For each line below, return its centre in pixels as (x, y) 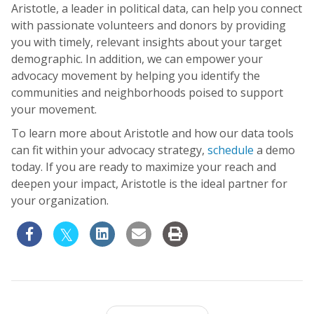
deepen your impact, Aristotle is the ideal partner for (149, 184)
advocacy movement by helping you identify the (136, 76)
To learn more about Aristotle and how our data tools (152, 134)
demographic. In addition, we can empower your (137, 59)
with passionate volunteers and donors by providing (149, 26)
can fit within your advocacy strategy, (109, 150)
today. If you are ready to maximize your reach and (144, 167)
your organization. (60, 201)
